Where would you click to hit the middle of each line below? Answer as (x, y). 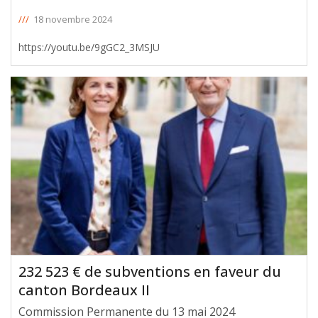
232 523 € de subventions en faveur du (150, 271)
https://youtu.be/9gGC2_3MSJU (89, 48)
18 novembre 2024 (73, 20)
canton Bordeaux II (84, 290)
